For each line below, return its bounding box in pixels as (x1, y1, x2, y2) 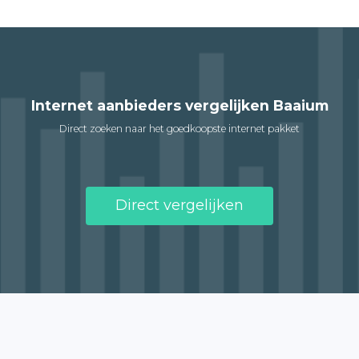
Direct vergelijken (115, 196, 244, 214)
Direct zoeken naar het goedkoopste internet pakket (59, 122, 300, 135)
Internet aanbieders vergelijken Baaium (30, 96, 329, 114)
